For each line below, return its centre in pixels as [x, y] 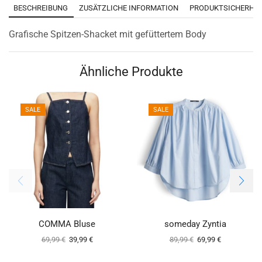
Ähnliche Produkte [131, 72]
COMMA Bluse [67, 224]
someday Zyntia [195, 224]
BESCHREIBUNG [41, 8]
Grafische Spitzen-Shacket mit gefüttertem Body [108, 34]
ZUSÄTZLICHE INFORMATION [129, 8]
